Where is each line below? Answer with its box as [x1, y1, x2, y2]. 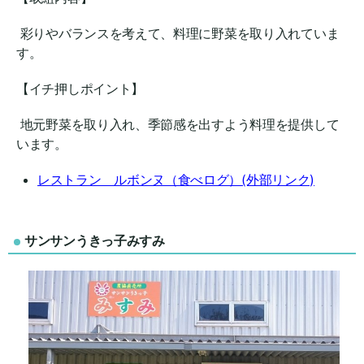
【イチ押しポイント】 [16, 80, 144, 97]
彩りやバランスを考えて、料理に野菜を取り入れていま [16, 25, 340, 42]
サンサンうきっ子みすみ [24, 232, 165, 249]
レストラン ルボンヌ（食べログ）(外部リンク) [37, 171, 315, 188]
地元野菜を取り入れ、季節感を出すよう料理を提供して [16, 116, 340, 133]
